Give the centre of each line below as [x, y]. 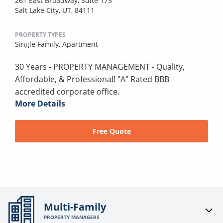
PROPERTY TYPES [40, 35]
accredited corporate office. [67, 92]
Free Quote [111, 131]
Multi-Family [75, 207]
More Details [40, 104]
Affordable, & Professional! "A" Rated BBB [92, 79]
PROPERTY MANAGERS [72, 217]
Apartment [80, 44]
